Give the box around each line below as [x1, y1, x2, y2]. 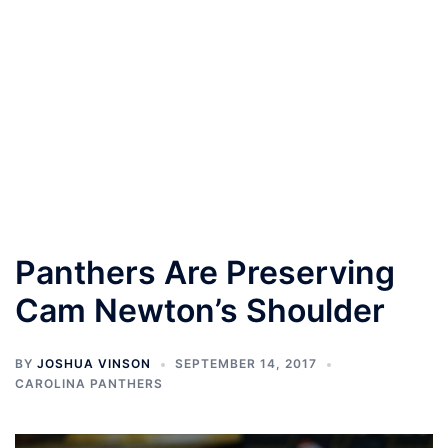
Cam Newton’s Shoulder [15, 291, 385, 330]
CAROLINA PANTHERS [15, 376, 163, 391]
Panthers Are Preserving [15, 253, 395, 292]
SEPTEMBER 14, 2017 [175, 356, 317, 371]
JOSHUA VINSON [37, 356, 151, 371]
